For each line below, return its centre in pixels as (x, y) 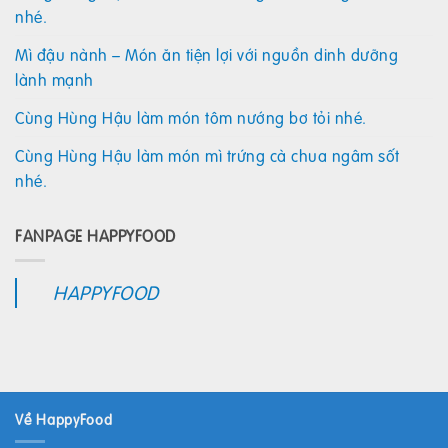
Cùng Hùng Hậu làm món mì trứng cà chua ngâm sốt (207, 156)
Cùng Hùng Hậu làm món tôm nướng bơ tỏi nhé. (191, 118)
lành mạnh (54, 80)
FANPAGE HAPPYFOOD (95, 236)
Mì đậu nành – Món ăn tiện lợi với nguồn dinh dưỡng (206, 55)
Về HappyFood (64, 418)
